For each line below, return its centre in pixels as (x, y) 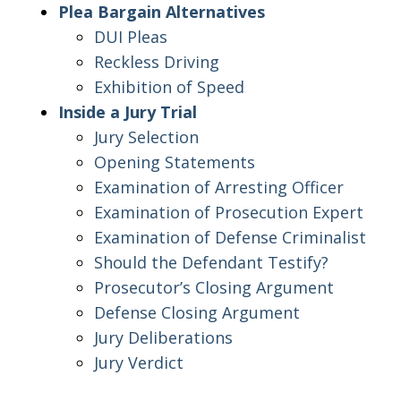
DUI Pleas (131, 36)
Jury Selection (146, 137)
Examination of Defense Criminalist (230, 237)
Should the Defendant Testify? (211, 262)
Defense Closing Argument (197, 312)
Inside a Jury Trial (128, 111)
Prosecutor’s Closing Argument (214, 287)
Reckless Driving (157, 61)
